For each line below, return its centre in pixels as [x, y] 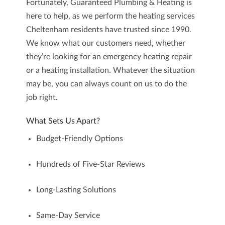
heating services [166, 16]
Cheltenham [47, 30]
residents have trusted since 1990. [130, 30]
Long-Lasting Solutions [76, 190]
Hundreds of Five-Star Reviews [90, 164]
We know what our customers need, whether [105, 43]
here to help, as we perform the [82, 16]
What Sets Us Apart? [63, 121]
